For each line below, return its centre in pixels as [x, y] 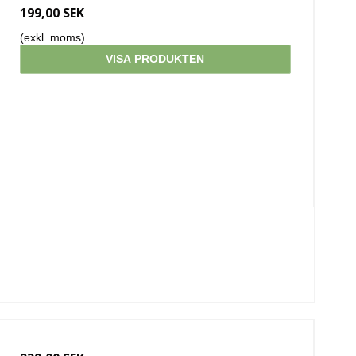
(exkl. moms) [52, 37]
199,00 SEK [52, 12]
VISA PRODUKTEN [155, 58]
